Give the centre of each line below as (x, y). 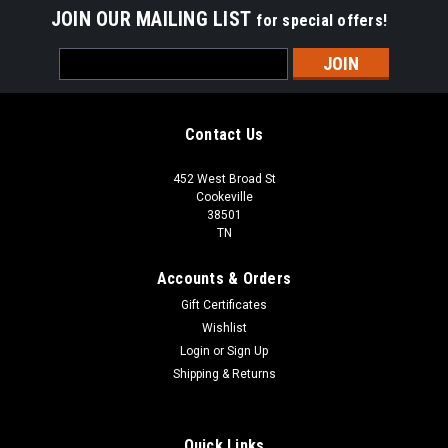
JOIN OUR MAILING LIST (153, 18)
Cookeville (224, 196)
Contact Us (224, 134)
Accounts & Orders (224, 278)
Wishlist (224, 327)
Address (86, 78)
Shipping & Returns (224, 373)
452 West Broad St (224, 178)
